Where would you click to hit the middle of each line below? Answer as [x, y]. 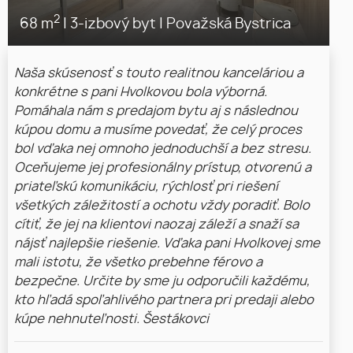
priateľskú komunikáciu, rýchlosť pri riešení [146, 186]
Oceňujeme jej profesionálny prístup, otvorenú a [163, 167]
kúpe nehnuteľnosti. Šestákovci [111, 319]
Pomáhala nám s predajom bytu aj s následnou [156, 111]
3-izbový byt [113, 24]
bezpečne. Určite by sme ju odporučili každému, [162, 281]
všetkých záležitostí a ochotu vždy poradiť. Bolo [162, 205]
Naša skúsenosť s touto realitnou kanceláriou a [159, 73]
